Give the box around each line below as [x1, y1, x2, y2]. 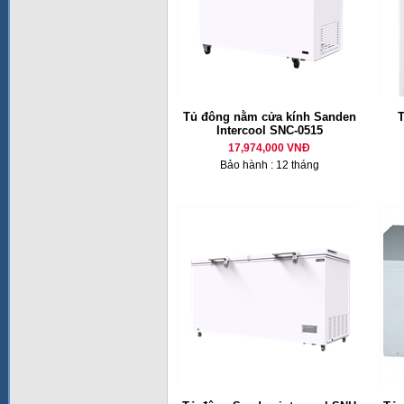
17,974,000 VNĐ [228, 142, 310, 154]
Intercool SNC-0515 [216, 124, 323, 137]
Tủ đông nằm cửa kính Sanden [182, 110, 356, 124]
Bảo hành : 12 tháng [219, 159, 319, 171]
